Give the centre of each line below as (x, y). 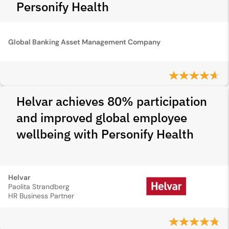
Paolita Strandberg (39, 187)
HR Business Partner (41, 196)
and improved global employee (102, 118)
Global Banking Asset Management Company (84, 42)
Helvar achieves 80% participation (112, 101)
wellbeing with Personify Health (105, 134)
